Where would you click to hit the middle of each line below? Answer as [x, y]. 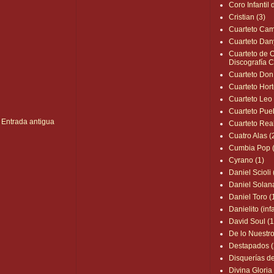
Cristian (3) [247, 17]
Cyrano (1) [247, 161]
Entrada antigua [28, 121]
